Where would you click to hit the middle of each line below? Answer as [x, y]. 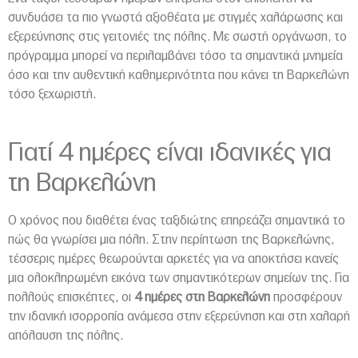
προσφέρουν [306, 297]
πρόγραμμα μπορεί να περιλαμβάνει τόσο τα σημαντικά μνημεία [175, 56]
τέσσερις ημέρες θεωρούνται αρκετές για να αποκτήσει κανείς [173, 259]
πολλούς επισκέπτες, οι [71, 297]
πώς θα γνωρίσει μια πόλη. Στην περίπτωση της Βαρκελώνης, [171, 239]
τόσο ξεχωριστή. [52, 94]
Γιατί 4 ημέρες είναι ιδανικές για [169, 152]
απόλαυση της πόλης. [66, 335]
